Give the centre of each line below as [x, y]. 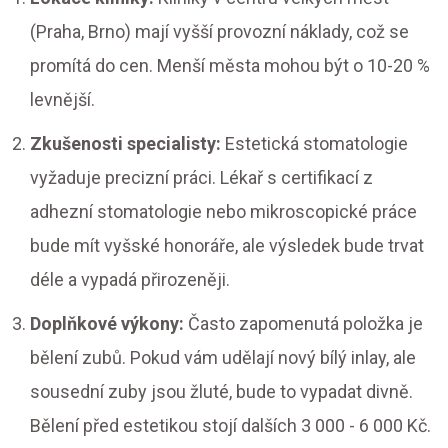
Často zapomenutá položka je [303, 324]
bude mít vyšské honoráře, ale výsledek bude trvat [227, 246]
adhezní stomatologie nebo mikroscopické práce [223, 212]
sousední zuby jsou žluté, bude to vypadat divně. [221, 392]
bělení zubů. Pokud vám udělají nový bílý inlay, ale [223, 358]
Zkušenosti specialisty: [125, 144]
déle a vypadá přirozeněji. [130, 280]
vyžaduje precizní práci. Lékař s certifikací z [201, 178]
